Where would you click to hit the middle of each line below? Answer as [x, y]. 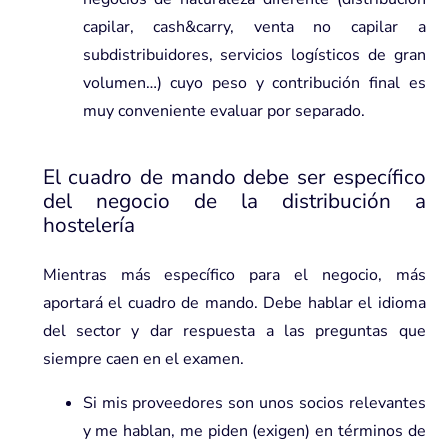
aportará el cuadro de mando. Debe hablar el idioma [234, 302]
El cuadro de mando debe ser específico [234, 176]
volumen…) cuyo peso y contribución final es [254, 82]
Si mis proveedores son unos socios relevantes [254, 402]
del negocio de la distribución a [234, 200]
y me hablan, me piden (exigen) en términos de [254, 430]
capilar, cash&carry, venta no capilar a [254, 26]
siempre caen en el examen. [143, 358]
